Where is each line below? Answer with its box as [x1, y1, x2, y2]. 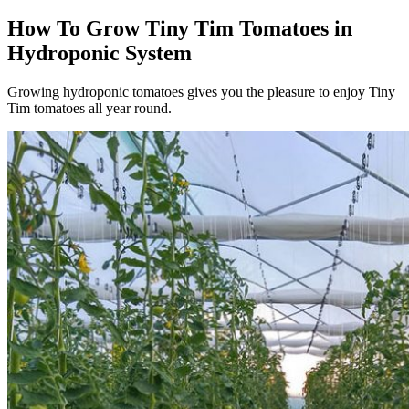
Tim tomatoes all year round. [7, 100, 172, 117]
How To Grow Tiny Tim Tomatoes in [7, 16, 352, 41]
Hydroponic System [7, 41, 192, 66]
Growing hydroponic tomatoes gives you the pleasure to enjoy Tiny [7, 84, 395, 100]
